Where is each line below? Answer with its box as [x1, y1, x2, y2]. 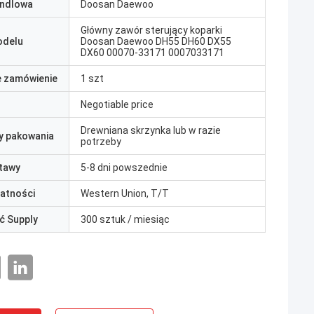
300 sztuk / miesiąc [81, 214, 170, 225]
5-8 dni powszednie [81, 162, 168, 173]
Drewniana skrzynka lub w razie [81, 125, 221, 136]
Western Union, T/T [81, 188, 169, 199]
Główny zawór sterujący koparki [81, 25, 222, 36]
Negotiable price [81, 99, 153, 110]
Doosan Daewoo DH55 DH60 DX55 [81, 36, 231, 47]
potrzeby [81, 136, 121, 147]
